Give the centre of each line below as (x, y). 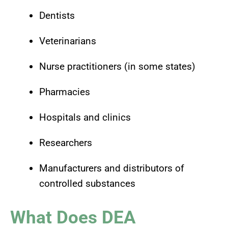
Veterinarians (68, 41)
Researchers (66, 143)
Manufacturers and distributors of (112, 168)
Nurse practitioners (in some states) (117, 67)
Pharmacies (65, 92)
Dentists (57, 16)
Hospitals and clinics (85, 118)
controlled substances (87, 184)
